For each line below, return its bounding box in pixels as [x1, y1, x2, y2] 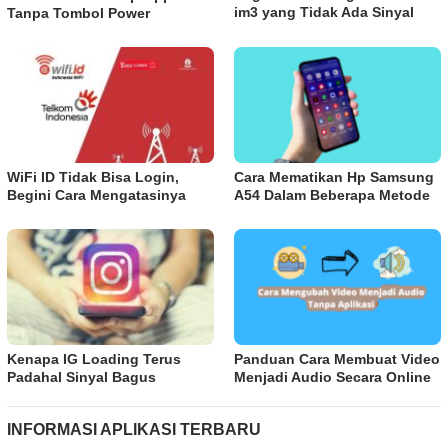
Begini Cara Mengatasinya [7, 187, 186, 204]
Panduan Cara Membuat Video [234, 350, 440, 367]
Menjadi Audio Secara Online [234, 368, 431, 385]
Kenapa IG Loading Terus [7, 350, 181, 367]
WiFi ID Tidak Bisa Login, [7, 169, 179, 186]
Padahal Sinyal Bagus [7, 368, 156, 385]
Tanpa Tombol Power [7, 5, 150, 22]
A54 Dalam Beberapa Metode [234, 187, 430, 204]
